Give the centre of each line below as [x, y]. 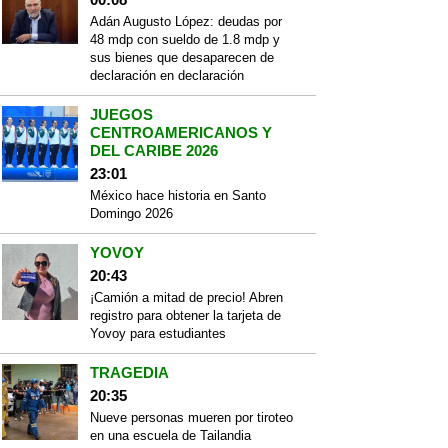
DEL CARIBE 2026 [154, 150]
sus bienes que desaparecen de [182, 57]
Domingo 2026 [131, 213]
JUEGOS [121, 114]
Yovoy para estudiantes [158, 333]
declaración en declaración [167, 75]
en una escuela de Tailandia [170, 435]
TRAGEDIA [129, 372]
